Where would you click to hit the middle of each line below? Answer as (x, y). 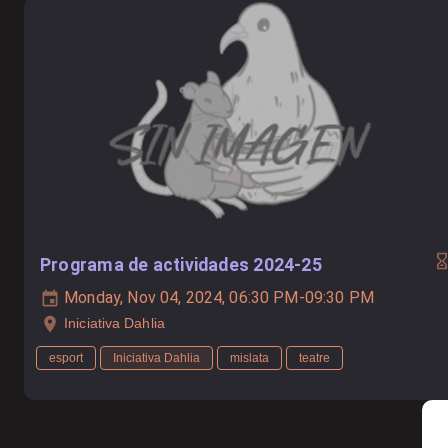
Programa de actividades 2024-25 (181, 264)
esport (66, 358)
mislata (249, 358)
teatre (314, 358)
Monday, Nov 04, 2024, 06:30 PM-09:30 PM (217, 297)
